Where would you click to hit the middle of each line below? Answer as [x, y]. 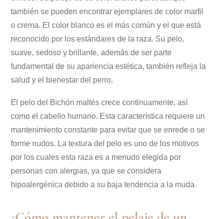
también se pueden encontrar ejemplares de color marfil [107, 12]
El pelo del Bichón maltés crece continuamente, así [99, 103]
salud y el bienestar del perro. [62, 80]
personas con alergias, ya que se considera [86, 171]
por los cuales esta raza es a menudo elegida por [96, 157]
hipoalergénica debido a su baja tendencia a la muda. [104, 185]
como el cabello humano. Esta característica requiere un [108, 116]
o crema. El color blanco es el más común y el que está [106, 25]
